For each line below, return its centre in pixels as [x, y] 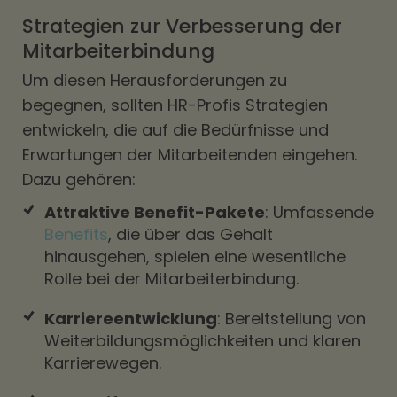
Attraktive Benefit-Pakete [155, 212]
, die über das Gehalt [191, 234]
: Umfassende [319, 212]
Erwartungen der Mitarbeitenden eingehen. [190, 155]
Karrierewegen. [103, 363]
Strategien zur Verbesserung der [182, 26]
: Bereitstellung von [292, 319]
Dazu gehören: [79, 179]
